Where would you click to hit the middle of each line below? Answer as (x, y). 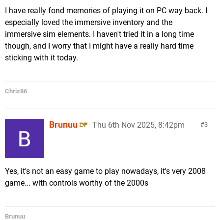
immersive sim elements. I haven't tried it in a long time (99, 34)
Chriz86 (16, 91)
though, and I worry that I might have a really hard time (99, 46)
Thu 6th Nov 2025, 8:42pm (138, 125)
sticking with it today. (41, 58)
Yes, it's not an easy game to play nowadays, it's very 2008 (105, 171)
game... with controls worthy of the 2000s (77, 183)
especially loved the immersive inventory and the (89, 22)
